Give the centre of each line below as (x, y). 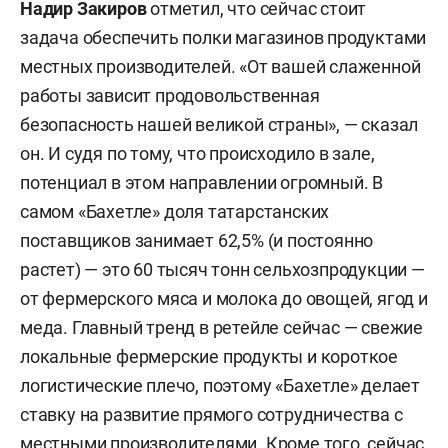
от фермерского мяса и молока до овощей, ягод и (224, 298)
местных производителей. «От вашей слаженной (220, 66)
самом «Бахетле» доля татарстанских (175, 211)
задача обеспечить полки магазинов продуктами (223, 37)
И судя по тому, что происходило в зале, (211, 153)
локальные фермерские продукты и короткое (209, 356)
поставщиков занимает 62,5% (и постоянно (197, 240)
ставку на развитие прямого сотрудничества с (211, 414)
